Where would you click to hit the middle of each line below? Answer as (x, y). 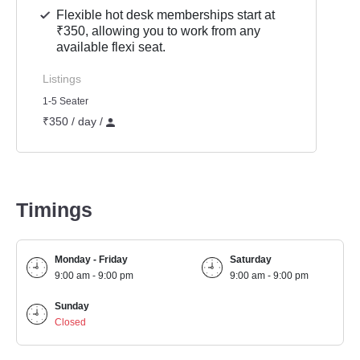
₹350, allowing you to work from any (159, 31)
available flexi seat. (111, 47)
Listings (62, 79)
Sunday (72, 306)
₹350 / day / (74, 121)
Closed (71, 322)
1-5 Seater (65, 101)
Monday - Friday (92, 260)
